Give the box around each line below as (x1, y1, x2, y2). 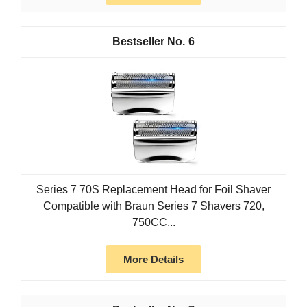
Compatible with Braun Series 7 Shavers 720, (42, 200, 265, 212)
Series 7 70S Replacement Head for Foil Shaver (36, 184, 271, 196)
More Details (123, 254, 184, 266)
